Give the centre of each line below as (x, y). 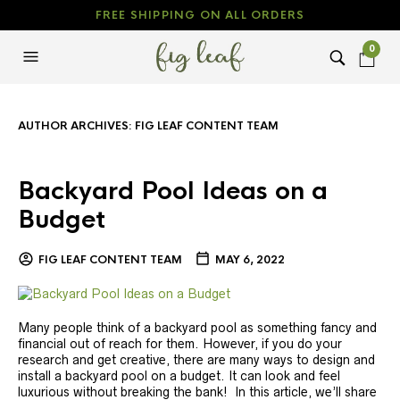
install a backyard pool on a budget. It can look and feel (179, 376)
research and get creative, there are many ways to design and (196, 360)
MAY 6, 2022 (250, 260)
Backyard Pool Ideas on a (173, 191)
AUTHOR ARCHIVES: (76, 126)
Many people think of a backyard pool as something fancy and (197, 328)
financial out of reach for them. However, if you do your (180, 344)
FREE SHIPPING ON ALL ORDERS (200, 15)
